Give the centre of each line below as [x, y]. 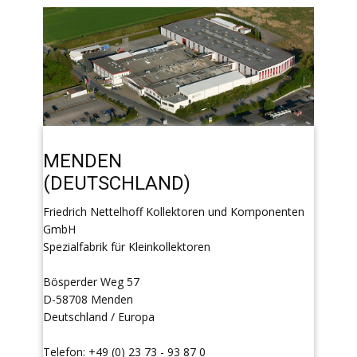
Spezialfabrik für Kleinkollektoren [127, 247]
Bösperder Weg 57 [91, 282]
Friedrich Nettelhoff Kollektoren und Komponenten [174, 212]
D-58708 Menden [88, 300]
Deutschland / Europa [99, 317]
